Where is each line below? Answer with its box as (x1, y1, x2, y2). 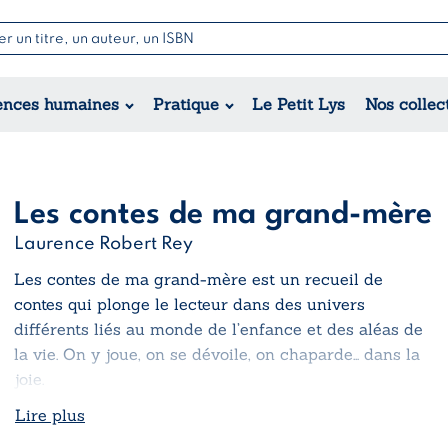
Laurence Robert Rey (14, 234, 193, 253)
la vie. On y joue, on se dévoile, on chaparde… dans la (14, 343, 420, 364)
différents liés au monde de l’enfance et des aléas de (14, 318, 423, 339)
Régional (71, 156, 139, 177)
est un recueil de (247, 268, 383, 289)
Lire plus (15, 404, 85, 425)
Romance (71, 84, 143, 105)
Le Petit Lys (252, 93, 346, 114)
